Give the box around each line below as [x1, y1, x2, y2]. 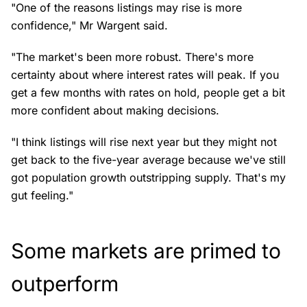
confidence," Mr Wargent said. [11, 19, 171, 32]
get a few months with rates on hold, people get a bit [11, 86, 285, 99]
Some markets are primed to [11, 238, 281, 263]
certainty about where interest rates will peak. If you [11, 68, 279, 82]
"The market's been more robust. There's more [11, 50, 254, 64]
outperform [11, 271, 119, 296]
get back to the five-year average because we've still [11, 153, 286, 167]
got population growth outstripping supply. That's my [11, 171, 286, 184]
